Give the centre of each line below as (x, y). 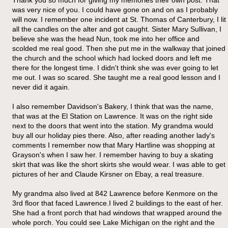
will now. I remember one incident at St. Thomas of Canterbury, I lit (119, 19)
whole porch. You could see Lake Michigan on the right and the (113, 222)
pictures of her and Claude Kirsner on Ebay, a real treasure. (108, 174)
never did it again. (41, 87)
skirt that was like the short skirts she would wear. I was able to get (119, 164)
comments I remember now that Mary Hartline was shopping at (113, 145)
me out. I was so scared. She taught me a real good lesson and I (116, 77)
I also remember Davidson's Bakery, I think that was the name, (113, 106)
